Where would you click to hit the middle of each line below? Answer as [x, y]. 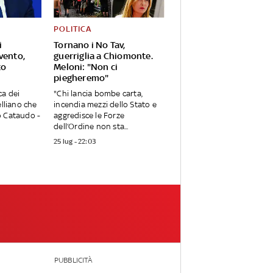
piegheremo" [81, 78]
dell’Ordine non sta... [91, 127]
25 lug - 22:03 [75, 142]
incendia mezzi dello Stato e [105, 105]
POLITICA [73, 29]
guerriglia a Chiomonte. [103, 56]
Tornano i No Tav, [90, 45]
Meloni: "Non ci [86, 67]
